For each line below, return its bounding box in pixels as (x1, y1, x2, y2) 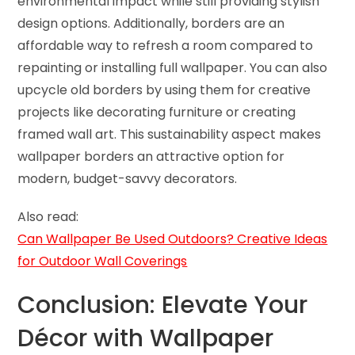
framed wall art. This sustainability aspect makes (17, 125, 322, 144)
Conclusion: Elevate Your (17, 288, 308, 323)
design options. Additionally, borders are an (17, 14, 285, 33)
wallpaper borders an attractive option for (17, 147, 285, 166)
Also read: (17, 208, 79, 227)
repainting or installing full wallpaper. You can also (17, 59, 328, 78)
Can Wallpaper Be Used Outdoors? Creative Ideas (17, 230, 328, 249)
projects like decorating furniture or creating (17, 103, 296, 122)
